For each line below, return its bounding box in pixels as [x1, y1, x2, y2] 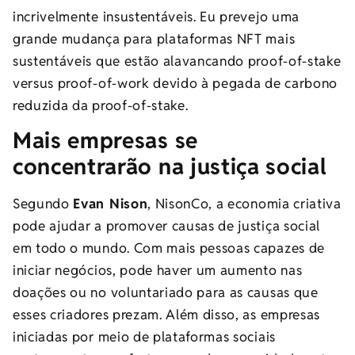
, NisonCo [147, 194, 209, 212]
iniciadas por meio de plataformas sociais [13, 327, 276, 345]
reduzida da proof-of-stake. [13, 96, 193, 114]
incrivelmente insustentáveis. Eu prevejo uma [13, 7, 300, 25]
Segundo [13, 194, 74, 212]
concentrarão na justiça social [13, 151, 327, 181]
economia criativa [227, 194, 342, 212]
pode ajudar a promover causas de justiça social [13, 216, 320, 235]
